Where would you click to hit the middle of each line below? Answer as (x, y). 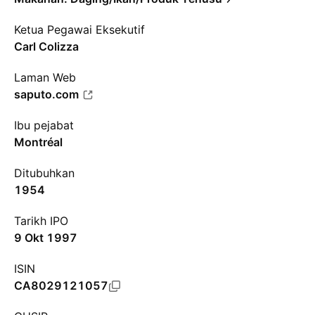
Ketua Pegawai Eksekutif (79, 30)
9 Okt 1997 (46, 238)
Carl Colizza (46, 46)
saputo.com (46, 94)
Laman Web (45, 77)
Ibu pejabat (44, 125)
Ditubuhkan (44, 173)
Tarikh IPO (41, 221)
